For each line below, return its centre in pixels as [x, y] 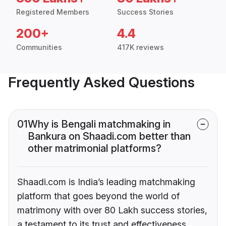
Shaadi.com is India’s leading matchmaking [106, 182]
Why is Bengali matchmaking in [99, 124]
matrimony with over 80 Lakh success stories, [112, 210]
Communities [39, 47]
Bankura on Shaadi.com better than [109, 136]
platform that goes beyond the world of [98, 196]
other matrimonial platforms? [95, 149]
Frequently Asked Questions [101, 82]
